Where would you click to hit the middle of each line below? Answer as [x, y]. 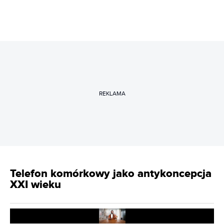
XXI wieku [35, 185]
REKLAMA [112, 93]
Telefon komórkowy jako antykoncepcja [111, 174]
